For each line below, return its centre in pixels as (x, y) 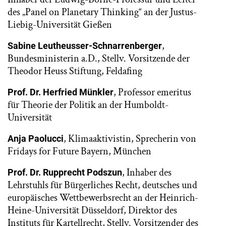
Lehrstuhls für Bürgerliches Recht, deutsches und (102, 185)
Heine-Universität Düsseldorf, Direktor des (92, 210)
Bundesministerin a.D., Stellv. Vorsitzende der (99, 58)
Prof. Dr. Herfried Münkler (61, 92)
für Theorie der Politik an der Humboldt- (88, 105)
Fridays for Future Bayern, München (79, 151)
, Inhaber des (147, 172)
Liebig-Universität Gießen (60, 24)
